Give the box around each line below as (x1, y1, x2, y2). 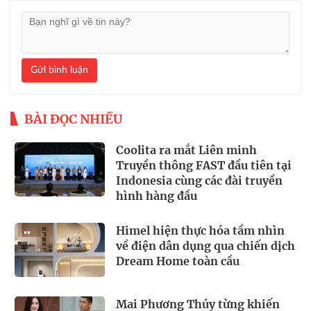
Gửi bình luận (31, 65, 88, 75)
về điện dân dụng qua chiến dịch (116, 238, 295, 253)
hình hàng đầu (116, 188, 197, 203)
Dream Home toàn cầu (116, 253, 239, 268)
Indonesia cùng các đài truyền (116, 173, 283, 187)
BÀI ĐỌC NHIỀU (24, 110, 122, 127)
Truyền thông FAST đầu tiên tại (116, 158, 292, 172)
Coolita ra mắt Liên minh (116, 142, 257, 157)
